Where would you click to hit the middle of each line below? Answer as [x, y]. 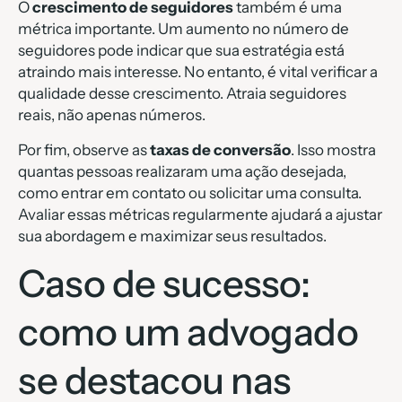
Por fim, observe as [84, 149]
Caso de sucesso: [164, 284]
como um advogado [188, 332]
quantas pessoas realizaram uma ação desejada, [182, 171]
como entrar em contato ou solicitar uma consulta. [190, 192]
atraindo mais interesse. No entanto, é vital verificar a [198, 72]
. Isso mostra [333, 149]
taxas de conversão [220, 149]
